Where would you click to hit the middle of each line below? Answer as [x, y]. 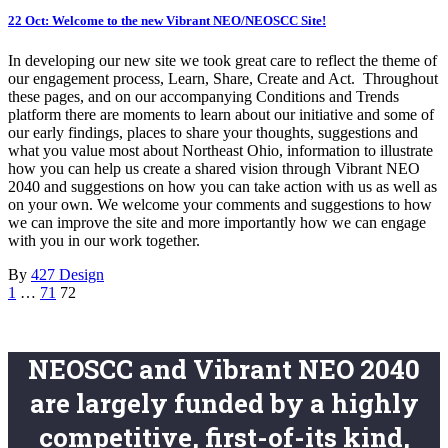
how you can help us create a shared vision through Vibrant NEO [214, 168]
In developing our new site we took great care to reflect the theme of [222, 60]
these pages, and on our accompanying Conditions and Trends [203, 96]
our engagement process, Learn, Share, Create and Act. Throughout [223, 78]
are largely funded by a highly [224, 402]
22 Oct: [30, 21]
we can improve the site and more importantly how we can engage [217, 222]
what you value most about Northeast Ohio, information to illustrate [220, 150]
